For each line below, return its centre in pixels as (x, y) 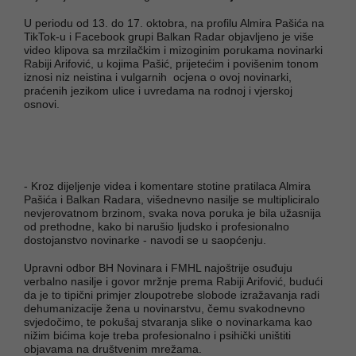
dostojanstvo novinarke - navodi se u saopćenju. (147, 240)
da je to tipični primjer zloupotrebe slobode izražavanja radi (172, 294)
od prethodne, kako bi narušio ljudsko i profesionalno (157, 226)
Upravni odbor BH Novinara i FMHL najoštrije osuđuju (158, 267)
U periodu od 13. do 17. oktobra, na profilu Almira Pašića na (174, 23)
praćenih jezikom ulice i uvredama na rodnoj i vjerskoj (158, 90)
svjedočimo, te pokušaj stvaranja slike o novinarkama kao (168, 321)
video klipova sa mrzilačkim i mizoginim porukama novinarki (173, 50)
